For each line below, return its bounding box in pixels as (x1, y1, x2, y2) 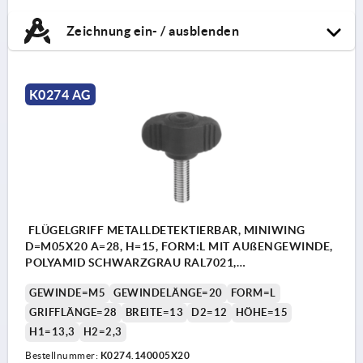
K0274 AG (28, 87, 92, 102)
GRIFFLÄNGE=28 (29, 305, 117, 318)
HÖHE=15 (235, 305, 288, 318)
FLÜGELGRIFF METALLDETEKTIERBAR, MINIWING (25, 223, 305, 237)
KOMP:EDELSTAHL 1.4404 (25, 271, 171, 285)
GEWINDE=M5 (29, 286, 105, 299)
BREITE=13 (125, 305, 183, 318)
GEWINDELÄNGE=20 (113, 286, 223, 299)
